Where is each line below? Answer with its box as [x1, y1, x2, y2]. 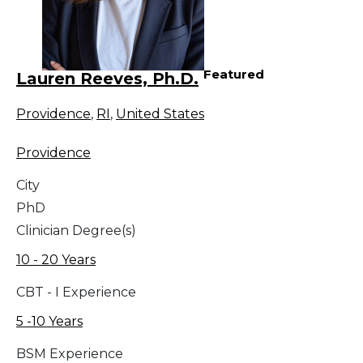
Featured [203, 66, 264, 82]
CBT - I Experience [16, 284, 136, 301]
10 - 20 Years [16, 252, 96, 268]
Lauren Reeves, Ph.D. [16, 69, 199, 89]
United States [116, 106, 204, 122]
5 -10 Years [16, 314, 83, 330]
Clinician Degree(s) [16, 223, 136, 239]
